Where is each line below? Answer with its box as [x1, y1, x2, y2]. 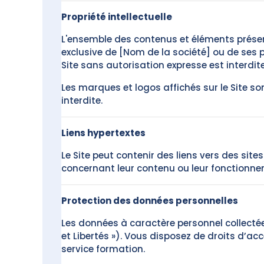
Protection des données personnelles [61, 194, 238, 207]
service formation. [61, 243, 145, 255]
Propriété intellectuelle [61, 11, 172, 23]
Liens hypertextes [61, 127, 146, 139]
